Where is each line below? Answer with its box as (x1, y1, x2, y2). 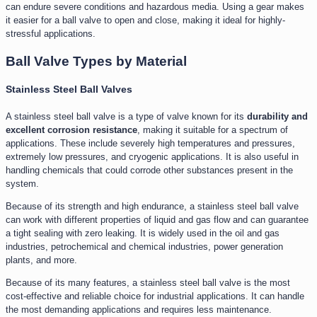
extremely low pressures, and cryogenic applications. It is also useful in (6, 151, 299, 162)
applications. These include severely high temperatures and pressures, (6, 137, 295, 149)
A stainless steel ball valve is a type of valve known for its (6, 110, 247, 122)
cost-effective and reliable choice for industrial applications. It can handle (6, 290, 304, 301)
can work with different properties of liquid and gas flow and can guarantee (6, 214, 309, 225)
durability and (247, 110, 308, 122)
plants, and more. (6, 254, 77, 265)
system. (6, 178, 39, 189)
